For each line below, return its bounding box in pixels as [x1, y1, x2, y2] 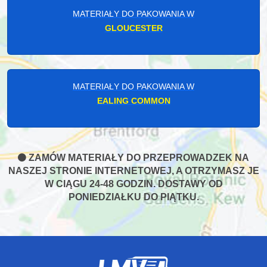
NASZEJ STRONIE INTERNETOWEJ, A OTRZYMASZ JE [8, 165, 259, 176]
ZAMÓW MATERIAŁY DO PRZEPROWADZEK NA [26, 152, 249, 163]
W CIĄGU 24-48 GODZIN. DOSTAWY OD [44, 178, 223, 189]
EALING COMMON [97, 95, 170, 105]
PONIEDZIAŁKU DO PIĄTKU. [68, 191, 199, 202]
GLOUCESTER [104, 23, 163, 33]
